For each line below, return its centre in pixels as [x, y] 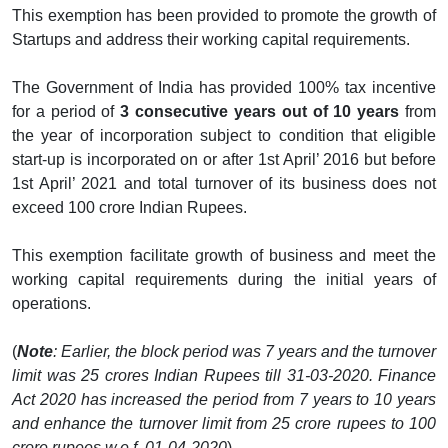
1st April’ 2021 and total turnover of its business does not [224, 183]
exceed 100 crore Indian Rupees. [129, 207]
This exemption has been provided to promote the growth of [224, 15]
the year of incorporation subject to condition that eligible [224, 135]
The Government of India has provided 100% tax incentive [224, 87]
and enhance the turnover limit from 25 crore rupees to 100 [224, 423]
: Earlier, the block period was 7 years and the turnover [244, 351]
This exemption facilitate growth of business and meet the [224, 255]
